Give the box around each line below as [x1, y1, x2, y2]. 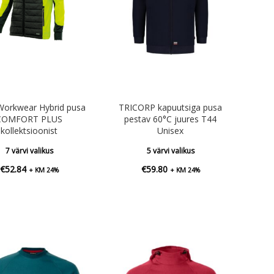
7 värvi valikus [5, 145, 53, 156]
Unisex [157, 124, 184, 136]
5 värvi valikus [146, 145, 194, 156]
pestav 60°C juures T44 [124, 113, 217, 125]
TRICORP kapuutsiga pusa [119, 101, 223, 113]
